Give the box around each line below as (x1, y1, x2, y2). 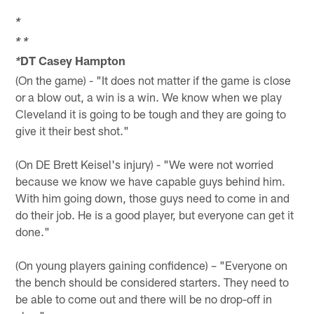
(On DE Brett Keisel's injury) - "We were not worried (15, 156, 274, 171)
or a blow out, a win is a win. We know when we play (15, 89, 282, 104)
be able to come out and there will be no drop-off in (15, 291, 273, 306)
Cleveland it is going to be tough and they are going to (15, 106, 287, 121)
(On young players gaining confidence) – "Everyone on (15, 257, 288, 272)
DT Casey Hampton (20, 53, 126, 67)
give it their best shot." (15, 123, 130, 137)
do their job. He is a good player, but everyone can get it (15, 207, 294, 221)
